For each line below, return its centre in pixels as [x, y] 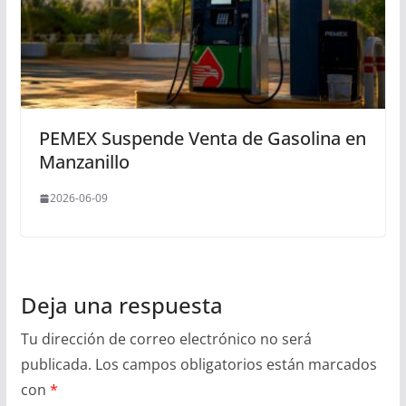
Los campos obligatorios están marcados [236, 365]
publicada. [56, 365]
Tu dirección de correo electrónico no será [166, 339]
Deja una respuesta [121, 305]
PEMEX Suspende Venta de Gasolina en [202, 139]
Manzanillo [84, 162]
